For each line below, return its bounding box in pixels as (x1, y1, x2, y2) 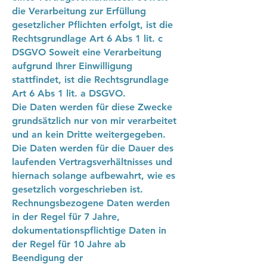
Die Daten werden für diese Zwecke (12, 101, 172, 113)
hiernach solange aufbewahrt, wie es (12, 170, 175, 181)
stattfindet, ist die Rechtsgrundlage (12, 74, 169, 85)
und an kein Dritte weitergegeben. (12, 129, 166, 140)
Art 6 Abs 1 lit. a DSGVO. (12, 88, 126, 99)
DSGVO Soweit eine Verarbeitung (12, 46, 162, 58)
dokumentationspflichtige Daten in (12, 225, 166, 236)
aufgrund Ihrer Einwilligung (12, 60, 132, 72)
